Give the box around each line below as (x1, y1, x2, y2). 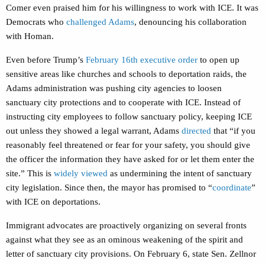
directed (182, 126, 211, 136)
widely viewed (54, 169, 108, 179)
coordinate (212, 183, 251, 193)
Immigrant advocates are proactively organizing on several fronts (6, 221, 247, 231)
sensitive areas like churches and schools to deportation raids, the (6, 69, 247, 79)
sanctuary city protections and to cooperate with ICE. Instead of (6, 98, 241, 108)
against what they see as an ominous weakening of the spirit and (6, 235, 243, 245)
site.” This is (6, 169, 54, 179)
